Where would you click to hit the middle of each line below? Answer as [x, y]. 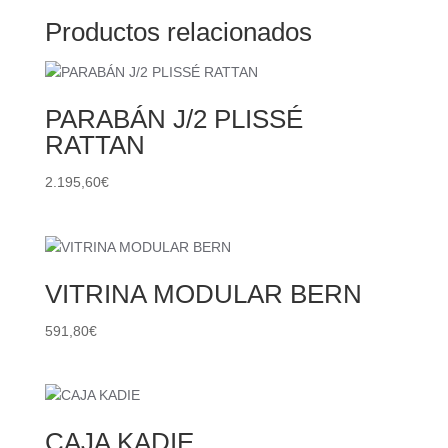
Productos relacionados [178, 32]
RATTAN [94, 145]
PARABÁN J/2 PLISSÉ [173, 119]
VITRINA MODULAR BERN [203, 293]
